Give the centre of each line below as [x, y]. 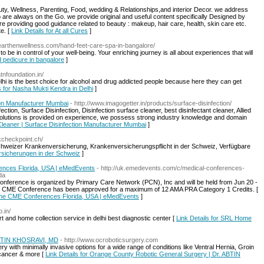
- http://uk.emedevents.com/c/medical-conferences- [171, 168]
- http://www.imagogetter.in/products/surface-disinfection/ [151, 103]
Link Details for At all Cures [49, 31]
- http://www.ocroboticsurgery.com [109, 240]
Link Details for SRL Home [214, 218]
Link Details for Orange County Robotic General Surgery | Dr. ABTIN [143, 254]
